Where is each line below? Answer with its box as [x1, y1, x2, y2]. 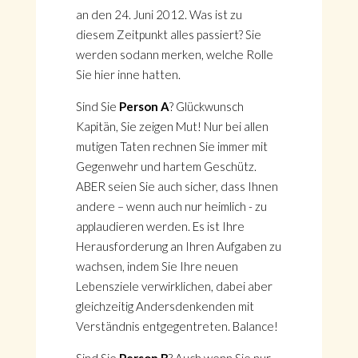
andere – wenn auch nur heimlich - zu [75, 199, 267, 213]
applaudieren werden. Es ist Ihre [75, 219, 245, 233]
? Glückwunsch [169, 99, 244, 113]
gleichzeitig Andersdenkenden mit [75, 299, 254, 313]
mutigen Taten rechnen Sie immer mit [75, 139, 268, 153]
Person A [118, 99, 169, 113]
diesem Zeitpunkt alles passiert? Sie [75, 27, 261, 42]
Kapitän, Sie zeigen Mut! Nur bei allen [75, 119, 268, 133]
